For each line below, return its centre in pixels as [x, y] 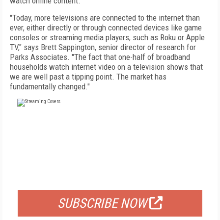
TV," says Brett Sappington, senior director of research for [103, 47]
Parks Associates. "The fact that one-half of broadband [100, 57]
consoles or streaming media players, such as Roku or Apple [107, 37]
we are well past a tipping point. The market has [88, 77]
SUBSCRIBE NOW [102, 203]
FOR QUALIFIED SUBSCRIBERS [110, 178]
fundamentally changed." [50, 86]
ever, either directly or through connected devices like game [106, 27]
